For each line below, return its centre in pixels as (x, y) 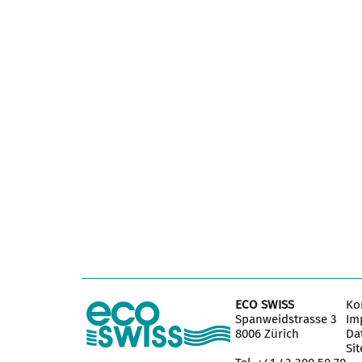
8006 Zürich (267, 333)
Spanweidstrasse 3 (286, 319)
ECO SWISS (264, 304)
